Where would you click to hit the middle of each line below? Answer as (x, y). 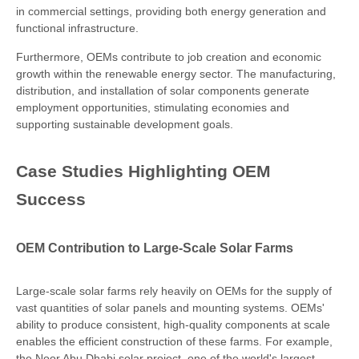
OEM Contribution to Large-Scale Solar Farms (155, 248)
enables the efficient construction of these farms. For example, (174, 341)
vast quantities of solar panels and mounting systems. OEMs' (170, 308)
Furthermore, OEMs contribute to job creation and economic (169, 57)
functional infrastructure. (77, 28)
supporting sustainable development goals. (125, 124)
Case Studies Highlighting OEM (143, 171)
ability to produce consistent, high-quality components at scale (173, 325)
